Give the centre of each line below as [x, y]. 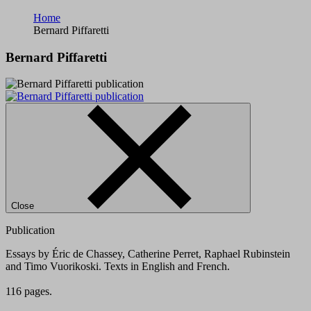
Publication [30, 230]
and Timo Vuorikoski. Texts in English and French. [118, 267]
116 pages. [29, 292]
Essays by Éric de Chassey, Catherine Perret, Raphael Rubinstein [148, 254]
